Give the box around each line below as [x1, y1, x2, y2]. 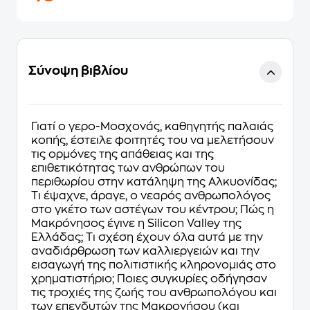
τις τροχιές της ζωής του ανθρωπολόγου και [31, 287, 277, 298]
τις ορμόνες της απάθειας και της [31, 149, 214, 160]
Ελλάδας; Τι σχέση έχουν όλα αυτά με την [31, 232, 263, 243]
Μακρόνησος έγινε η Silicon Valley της [31, 218, 241, 229]
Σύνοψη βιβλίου [28, 64, 128, 77]
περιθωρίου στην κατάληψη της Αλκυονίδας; [31, 176, 277, 188]
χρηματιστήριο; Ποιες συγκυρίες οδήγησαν [31, 273, 267, 284]
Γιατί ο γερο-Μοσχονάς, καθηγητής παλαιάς [31, 121, 273, 132]
